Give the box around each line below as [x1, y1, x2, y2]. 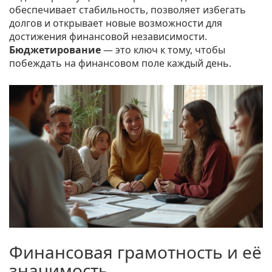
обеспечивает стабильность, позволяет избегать [9, 3, 246, 17]
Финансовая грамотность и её [9, 240, 262, 264]
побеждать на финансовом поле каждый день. [9, 56, 231, 70]
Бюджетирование [9, 43, 101, 57]
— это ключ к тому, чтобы [101, 43, 225, 57]
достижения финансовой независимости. [9, 30, 207, 44]
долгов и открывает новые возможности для [9, 16, 222, 30]
